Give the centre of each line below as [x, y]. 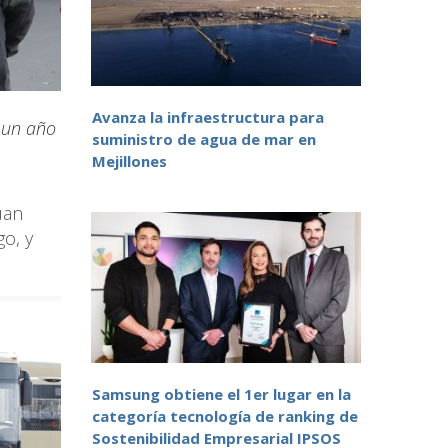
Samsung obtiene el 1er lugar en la [221, 394]
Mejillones [129, 161]
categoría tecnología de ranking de [225, 416]
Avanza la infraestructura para [208, 117]
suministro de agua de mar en [204, 139]
